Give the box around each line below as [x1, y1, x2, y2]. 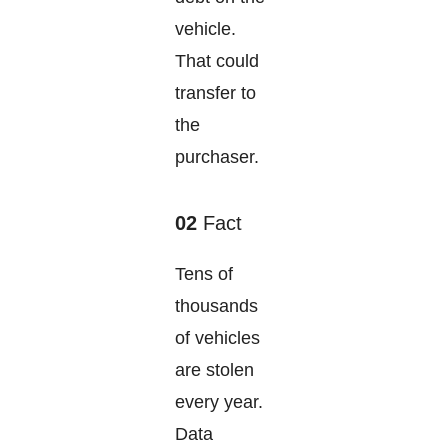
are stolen [175, 360, 254, 381]
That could [175, 51, 259, 72]
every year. [175, 392, 263, 413]
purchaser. [175, 147, 259, 168]
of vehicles [175, 328, 260, 349]
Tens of [175, 264, 233, 285]
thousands [175, 296, 258, 317]
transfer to [175, 83, 256, 104]
